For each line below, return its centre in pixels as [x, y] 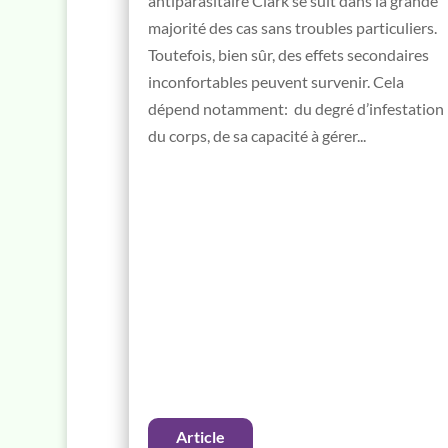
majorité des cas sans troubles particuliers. [292, 27]
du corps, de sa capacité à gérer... [256, 135]
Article [200, 436]
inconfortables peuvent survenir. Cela [275, 81]
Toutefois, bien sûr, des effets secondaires [288, 54]
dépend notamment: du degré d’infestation [295, 108]
